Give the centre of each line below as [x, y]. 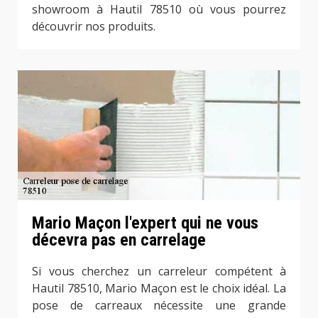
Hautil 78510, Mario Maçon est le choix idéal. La [159, 288]
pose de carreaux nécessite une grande [159, 305]
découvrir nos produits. [94, 27]
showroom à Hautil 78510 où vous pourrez [159, 10]
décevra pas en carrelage [119, 240]
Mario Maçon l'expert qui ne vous [145, 223]
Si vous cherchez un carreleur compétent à [159, 271]
